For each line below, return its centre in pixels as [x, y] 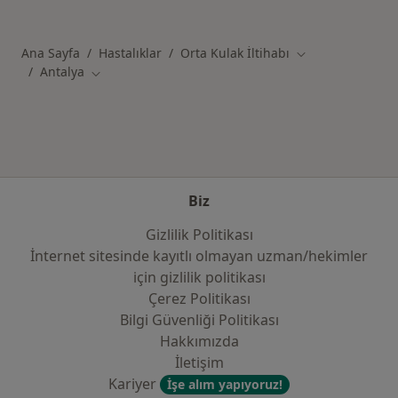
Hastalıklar [130, 53]
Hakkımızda [199, 341]
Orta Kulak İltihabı [235, 53]
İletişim [199, 362]
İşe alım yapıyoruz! [225, 384]
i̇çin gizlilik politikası [199, 277]
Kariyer [134, 384]
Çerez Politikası [199, 298]
